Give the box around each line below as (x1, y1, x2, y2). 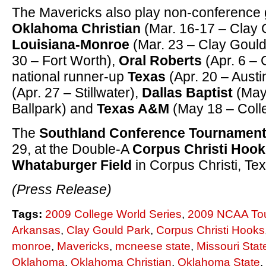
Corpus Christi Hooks (156, 224, 265, 236)
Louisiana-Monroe (12, 37, 133, 52)
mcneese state (115, 240, 191, 252)
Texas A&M (97, 101, 169, 116)
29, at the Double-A (12, 141, 132, 157)
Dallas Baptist (142, 85, 236, 100)
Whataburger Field (12, 157, 132, 173)
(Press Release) (12, 182, 112, 197)
